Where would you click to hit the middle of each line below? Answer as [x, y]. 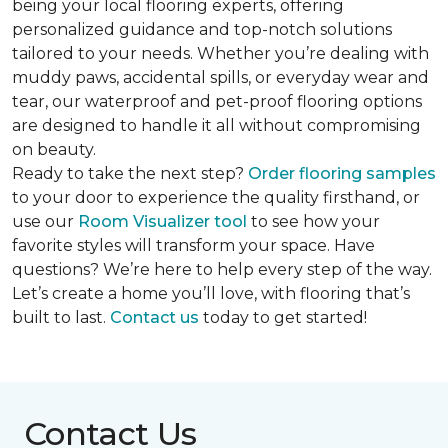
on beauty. [54, 150]
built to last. [61, 318]
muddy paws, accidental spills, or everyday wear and [220, 78]
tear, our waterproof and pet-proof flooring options [217, 102]
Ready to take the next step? [130, 174]
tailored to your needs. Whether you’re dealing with [220, 54]
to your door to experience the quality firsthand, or [216, 198]
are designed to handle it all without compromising [216, 126]
